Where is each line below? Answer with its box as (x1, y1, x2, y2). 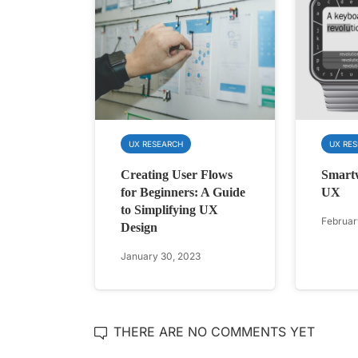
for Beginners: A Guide (121, 185, 245, 200)
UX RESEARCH (129, 139, 183, 149)
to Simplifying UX (121, 203, 218, 217)
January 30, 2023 (121, 250, 201, 263)
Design (121, 221, 157, 235)
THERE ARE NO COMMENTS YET (113, 324, 315, 340)
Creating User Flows (121, 168, 233, 182)
